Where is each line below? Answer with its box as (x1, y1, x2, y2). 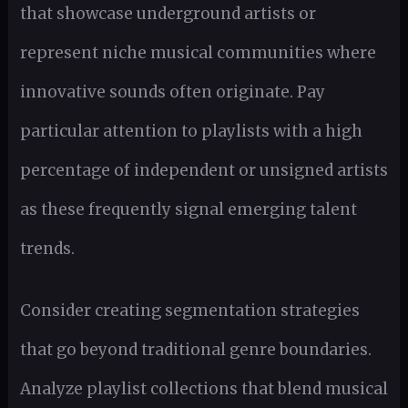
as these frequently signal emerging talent (19, 199, 357, 219)
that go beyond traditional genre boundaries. (19, 339, 372, 360)
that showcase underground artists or (19, 3, 316, 24)
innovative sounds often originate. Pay (19, 81, 325, 102)
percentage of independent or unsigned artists (19, 159, 388, 180)
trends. (19, 238, 75, 259)
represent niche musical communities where (19, 42, 376, 63)
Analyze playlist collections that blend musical (19, 378, 388, 399)
